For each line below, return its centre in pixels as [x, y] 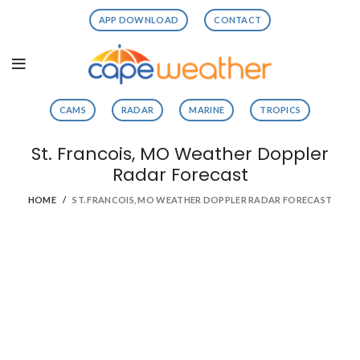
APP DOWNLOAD [139, 20]
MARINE [207, 110]
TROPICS [280, 110]
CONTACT [238, 20]
